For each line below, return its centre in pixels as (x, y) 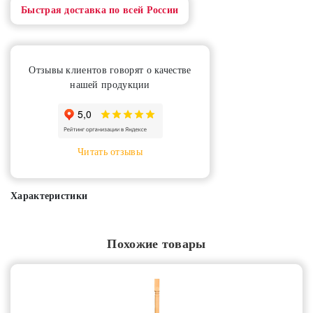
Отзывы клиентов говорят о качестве (110, 70)
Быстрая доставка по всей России (100, 10)
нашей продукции (110, 85)
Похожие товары (156, 244)
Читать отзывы (110, 152)
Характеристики (49, 196)
